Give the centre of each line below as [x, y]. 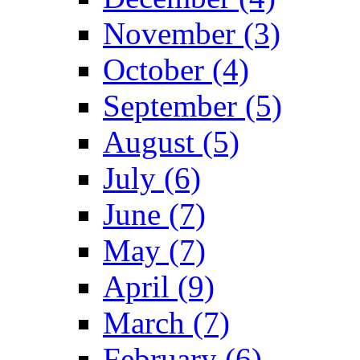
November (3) [192, 33]
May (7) [154, 250]
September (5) [192, 105]
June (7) [154, 214]
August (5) [171, 141]
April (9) [159, 286]
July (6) [152, 178]
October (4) [176, 69]
